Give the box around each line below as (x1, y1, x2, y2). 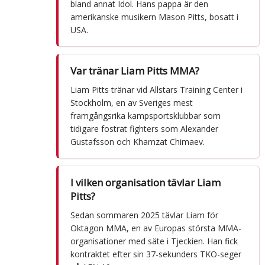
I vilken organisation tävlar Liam (70, 176, 221, 190)
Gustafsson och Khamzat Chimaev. (70, 136, 205, 148)
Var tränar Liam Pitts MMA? (70, 64, 199, 78)
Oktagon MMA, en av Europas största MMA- (70, 222, 241, 234)
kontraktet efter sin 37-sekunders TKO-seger (70, 248, 241, 260)
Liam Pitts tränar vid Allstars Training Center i (70, 84, 243, 96)
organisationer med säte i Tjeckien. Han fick (70, 235, 238, 247)
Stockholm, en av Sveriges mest (70, 97, 193, 109)
